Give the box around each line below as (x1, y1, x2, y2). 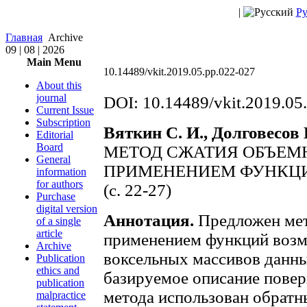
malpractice (36, 289, 86, 301)
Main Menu (27, 56, 82, 68)
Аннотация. (103, 211, 194, 230)
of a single (36, 215, 81, 227)
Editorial (36, 129, 73, 140)
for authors (36, 178, 83, 190)
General (36, 153, 71, 165)
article (36, 228, 62, 239)
